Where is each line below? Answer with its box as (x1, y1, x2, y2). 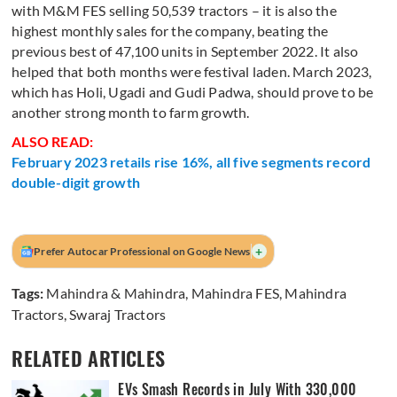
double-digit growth (12, 174, 144, 191)
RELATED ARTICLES (12, 346, 166, 373)
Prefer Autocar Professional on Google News (34, 245, 251, 259)
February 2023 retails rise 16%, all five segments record (12, 153, 371, 171)
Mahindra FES (191, 284, 280, 302)
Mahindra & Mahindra (46, 284, 186, 302)
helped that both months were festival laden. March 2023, (12, 63, 372, 81)
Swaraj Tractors (69, 306, 167, 323)
